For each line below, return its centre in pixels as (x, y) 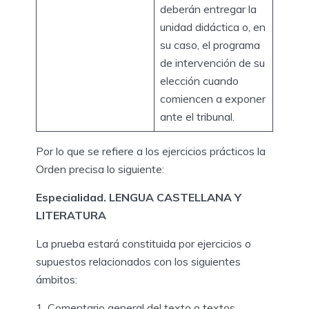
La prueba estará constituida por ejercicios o (143, 243)
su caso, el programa (210, 44)
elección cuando (199, 80)
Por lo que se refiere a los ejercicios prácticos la (151, 151)
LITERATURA (71, 215)
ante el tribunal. (200, 116)
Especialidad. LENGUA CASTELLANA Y (139, 197)
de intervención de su (212, 62)
